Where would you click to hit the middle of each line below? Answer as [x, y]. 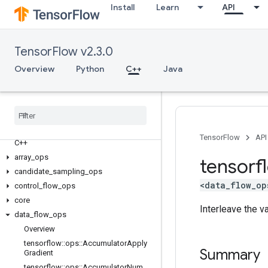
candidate [32, 171]
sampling [69, 171]
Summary [230, 255]
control [27, 186]
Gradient [39, 253]
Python [90, 69]
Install [123, 7]
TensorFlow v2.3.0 [64, 52]
